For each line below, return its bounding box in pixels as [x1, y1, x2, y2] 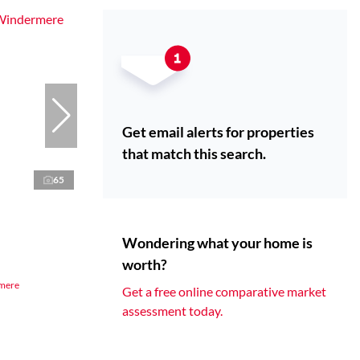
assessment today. [122, 303, 223, 319]
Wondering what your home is [122, 234, 313, 252]
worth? [122, 256, 167, 274]
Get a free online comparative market [122, 284, 326, 300]
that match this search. [122, 145, 266, 163]
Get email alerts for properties [122, 123, 314, 141]
